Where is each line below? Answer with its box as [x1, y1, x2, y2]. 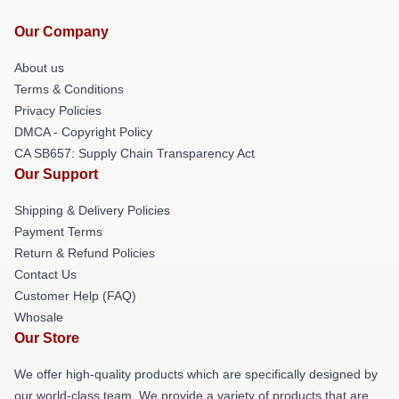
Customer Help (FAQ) [14, 288, 136, 303]
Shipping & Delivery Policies [14, 202, 170, 217]
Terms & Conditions [14, 81, 124, 96]
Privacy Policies [14, 102, 102, 118]
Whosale [14, 309, 63, 324]
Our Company [14, 23, 109, 39]
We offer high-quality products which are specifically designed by [14, 366, 378, 381]
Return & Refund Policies [14, 245, 155, 260]
